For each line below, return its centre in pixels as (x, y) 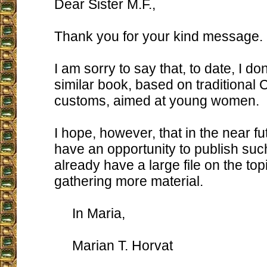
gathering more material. (129, 181)
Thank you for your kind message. (159, 36)
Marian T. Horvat (114, 246)
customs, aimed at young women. (157, 101)
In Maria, (90, 213)
